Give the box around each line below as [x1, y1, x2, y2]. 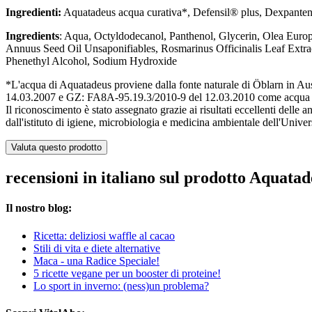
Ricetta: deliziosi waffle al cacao [33, 229, 175, 242]
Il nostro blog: [6, 202, 72, 214]
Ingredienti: [6, 6, 61, 19]
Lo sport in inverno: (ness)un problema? [33, 279, 209, 292]
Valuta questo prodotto [11, 142, 102, 153]
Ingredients [6, 30, 59, 42]
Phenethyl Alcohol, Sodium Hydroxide [6, 55, 177, 68]
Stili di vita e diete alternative [33, 242, 160, 254]
